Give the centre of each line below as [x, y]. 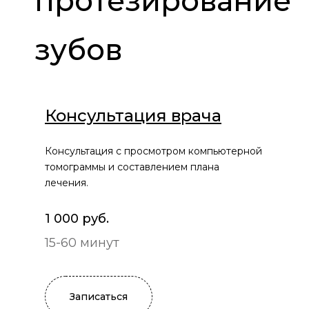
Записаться [99, 297]
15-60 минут [82, 243]
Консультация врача [133, 116]
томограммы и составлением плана [132, 167]
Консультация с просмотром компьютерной [153, 151]
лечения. [67, 183]
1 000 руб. [77, 219]
